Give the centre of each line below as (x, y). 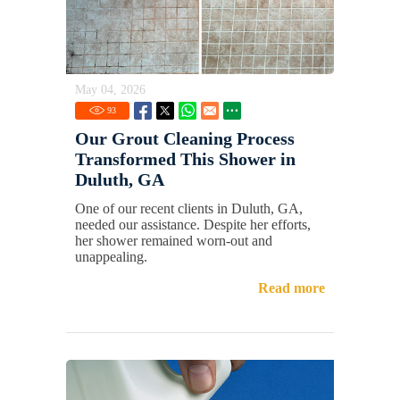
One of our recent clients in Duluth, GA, (189, 209)
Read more (292, 288)
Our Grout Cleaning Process (185, 139)
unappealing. (111, 257)
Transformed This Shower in (185, 159)
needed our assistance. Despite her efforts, (193, 225)
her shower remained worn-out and (174, 241)
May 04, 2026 (110, 90)
